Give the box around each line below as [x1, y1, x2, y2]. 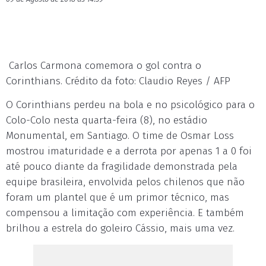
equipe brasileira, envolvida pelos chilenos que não [6, 176, 245, 188]
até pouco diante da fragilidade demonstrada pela [6, 160, 237, 173]
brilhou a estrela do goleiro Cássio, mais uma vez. [6, 222, 235, 235]
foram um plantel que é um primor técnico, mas [6, 191, 229, 204]
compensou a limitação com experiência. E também [6, 207, 244, 219]
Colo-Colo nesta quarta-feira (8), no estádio [6, 114, 207, 126]
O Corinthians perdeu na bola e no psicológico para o [6, 99, 255, 111]
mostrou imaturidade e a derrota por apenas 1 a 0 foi [6, 145, 252, 157]
